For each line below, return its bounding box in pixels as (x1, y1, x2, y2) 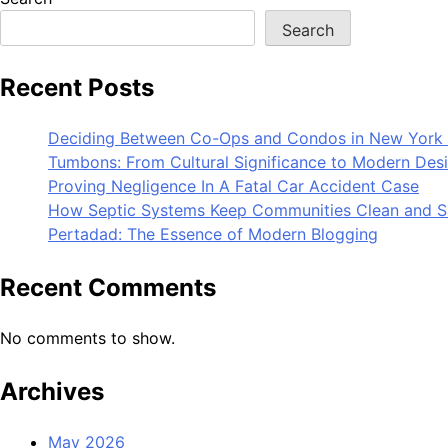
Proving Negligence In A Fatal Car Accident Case (48, 176, 419, 197)
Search (282, 19, 334, 40)
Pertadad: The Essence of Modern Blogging (48, 224, 378, 245)
